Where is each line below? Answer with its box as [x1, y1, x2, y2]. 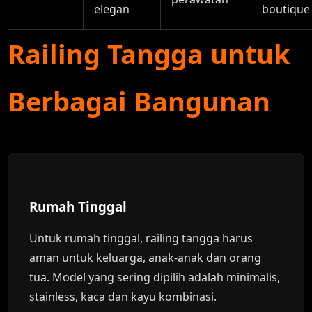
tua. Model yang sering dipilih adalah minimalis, [29, 270, 281, 285]
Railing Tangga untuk [8, 36, 291, 72]
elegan [94, 1, 130, 17]
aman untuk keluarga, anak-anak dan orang [29, 250, 262, 265]
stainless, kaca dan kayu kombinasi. [29, 289, 217, 304]
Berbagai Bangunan [8, 83, 271, 119]
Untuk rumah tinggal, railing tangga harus [29, 231, 253, 246]
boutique [262, 1, 311, 17]
